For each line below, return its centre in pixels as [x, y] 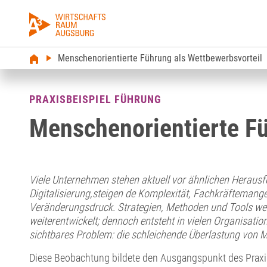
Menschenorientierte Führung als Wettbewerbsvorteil [160, 58]
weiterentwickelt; [65, 221]
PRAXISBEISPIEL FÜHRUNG [95, 100]
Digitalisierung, [60, 194]
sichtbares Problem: [72, 235]
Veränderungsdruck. [73, 207]
